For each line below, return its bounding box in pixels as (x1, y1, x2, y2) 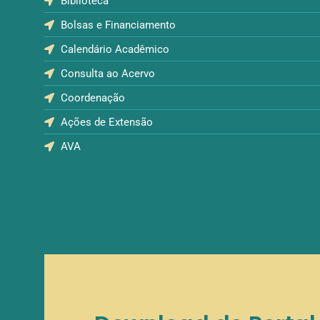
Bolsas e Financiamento (60, 19, 176, 31)
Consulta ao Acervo (60, 67, 155, 80)
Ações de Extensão (60, 116, 153, 129)
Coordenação (60, 91, 125, 104)
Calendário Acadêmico (60, 43, 169, 56)
